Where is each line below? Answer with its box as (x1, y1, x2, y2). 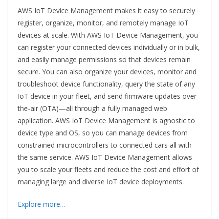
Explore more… (18, 199, 66, 209)
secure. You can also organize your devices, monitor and (18, 67, 197, 77)
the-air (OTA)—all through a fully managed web (18, 104, 167, 113)
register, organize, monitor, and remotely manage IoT (18, 18, 189, 28)
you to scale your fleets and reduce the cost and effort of (18, 165, 199, 175)
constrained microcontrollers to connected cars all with (18, 140, 192, 150)
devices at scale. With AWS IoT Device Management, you (18, 30, 198, 40)
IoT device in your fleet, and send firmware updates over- (18, 91, 199, 101)
